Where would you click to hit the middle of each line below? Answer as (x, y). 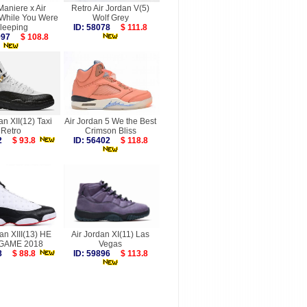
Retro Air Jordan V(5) (110, 8)
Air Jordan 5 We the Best (110, 121)
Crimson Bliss (110, 131)
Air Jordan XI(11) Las (110, 234)
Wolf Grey (110, 18)
